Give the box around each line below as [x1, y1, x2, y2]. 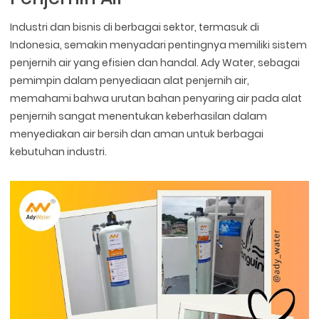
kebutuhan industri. [10, 144, 108, 159]
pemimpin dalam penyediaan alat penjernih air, [10, 73, 250, 88]
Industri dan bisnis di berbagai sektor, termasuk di [10, 19, 260, 34]
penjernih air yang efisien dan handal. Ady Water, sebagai [10, 55, 300, 70]
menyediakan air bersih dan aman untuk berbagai [10, 126, 264, 141]
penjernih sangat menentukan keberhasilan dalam [10, 108, 268, 123]
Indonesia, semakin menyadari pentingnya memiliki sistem [10, 37, 308, 52]
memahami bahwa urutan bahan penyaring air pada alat [10, 90, 303, 105]
